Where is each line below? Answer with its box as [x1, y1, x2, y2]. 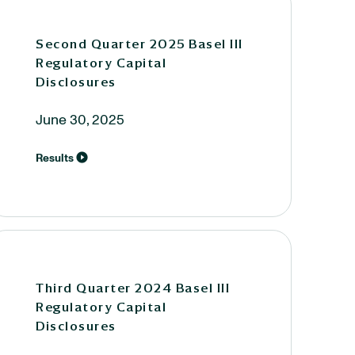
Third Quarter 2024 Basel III [36, 280, 230, 296]
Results [36, 153, 74, 164]
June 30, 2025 [36, 113, 124, 128]
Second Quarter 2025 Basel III [36, 36, 243, 52]
